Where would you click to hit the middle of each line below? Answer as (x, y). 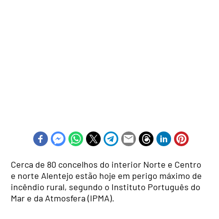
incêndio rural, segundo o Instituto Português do (106, 186)
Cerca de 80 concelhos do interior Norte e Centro (106, 164)
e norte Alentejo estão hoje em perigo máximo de (107, 175)
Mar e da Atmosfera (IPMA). (63, 198)
